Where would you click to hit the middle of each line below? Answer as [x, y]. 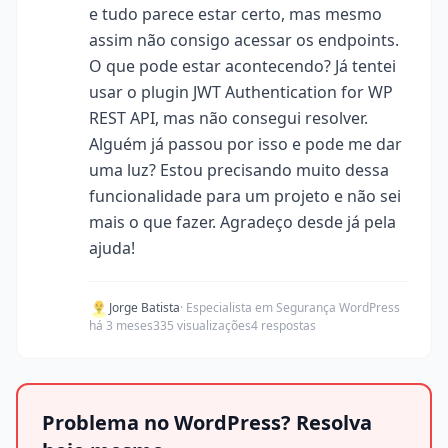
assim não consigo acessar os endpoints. [244, 40]
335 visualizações [202, 325]
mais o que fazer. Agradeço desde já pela [242, 222]
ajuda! [112, 248]
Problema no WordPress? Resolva [207, 422]
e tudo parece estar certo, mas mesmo [235, 14]
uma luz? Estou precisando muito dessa [239, 170]
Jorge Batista [144, 307]
